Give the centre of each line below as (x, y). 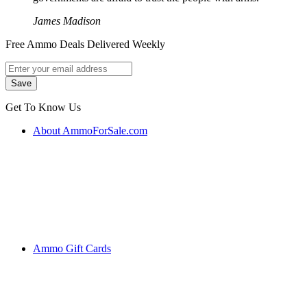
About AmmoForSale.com (90, 131)
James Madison (67, 21)
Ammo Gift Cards (72, 249)
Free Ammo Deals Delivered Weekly (85, 45)
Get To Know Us (43, 108)
